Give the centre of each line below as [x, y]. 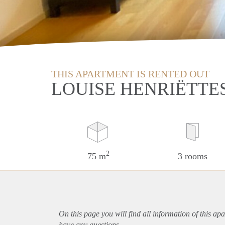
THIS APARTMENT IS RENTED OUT [130, 74]
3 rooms [192, 156]
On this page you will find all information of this [136, 213]
